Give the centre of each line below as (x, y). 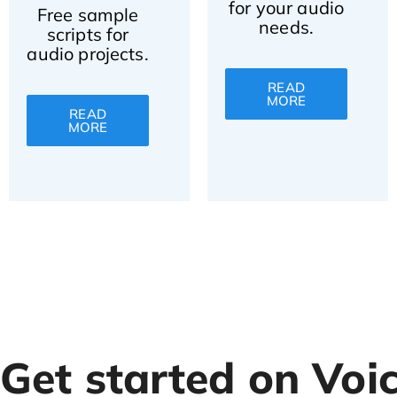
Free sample (88, 15)
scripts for (88, 34)
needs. (287, 27)
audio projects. (88, 54)
